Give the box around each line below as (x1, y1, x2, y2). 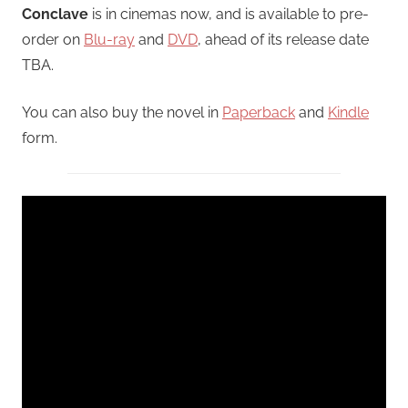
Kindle (328, 103, 369, 121)
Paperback (222, 103, 295, 121)
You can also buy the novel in (22, 103, 222, 121)
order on (22, 30, 84, 48)
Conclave (22, 5, 88, 23)
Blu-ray (84, 30, 135, 48)
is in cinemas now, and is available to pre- (88, 5, 369, 23)
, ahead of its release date (198, 30, 369, 48)
